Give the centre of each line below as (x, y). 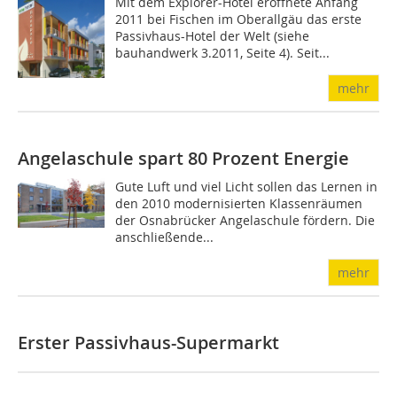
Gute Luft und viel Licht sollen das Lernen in (247, 186)
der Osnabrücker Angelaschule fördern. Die (245, 220)
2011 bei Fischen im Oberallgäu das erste (239, 19)
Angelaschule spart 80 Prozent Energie (183, 158)
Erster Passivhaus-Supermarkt (148, 342)
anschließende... (165, 237)
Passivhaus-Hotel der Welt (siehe (213, 35)
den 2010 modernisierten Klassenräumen (239, 203)
